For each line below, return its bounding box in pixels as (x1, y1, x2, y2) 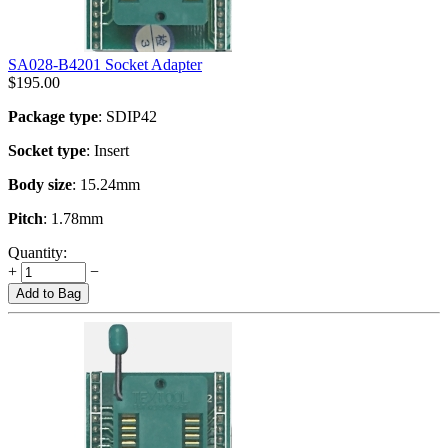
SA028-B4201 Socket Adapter (8, 55, 202, 73)
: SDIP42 (98, 107, 157, 125)
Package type (8, 107, 98, 125)
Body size (8, 175, 72, 193)
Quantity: (8, 243, 67, 261)
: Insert (86, 141, 129, 159)
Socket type (8, 141, 86, 159)
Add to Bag (16, 285, 81, 301)
